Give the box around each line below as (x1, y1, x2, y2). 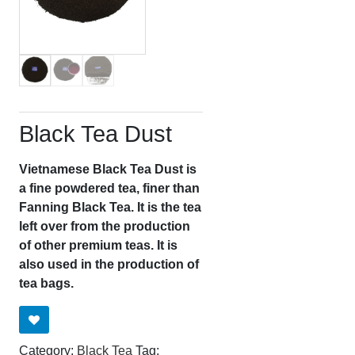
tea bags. (19, 277, 74, 291)
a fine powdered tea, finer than (19, 181, 200, 196)
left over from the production (19, 219, 190, 234)
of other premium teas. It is (19, 239, 177, 253)
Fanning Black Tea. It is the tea (19, 200, 201, 215)
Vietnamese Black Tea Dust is (19, 162, 197, 177)
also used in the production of (19, 258, 199, 272)
